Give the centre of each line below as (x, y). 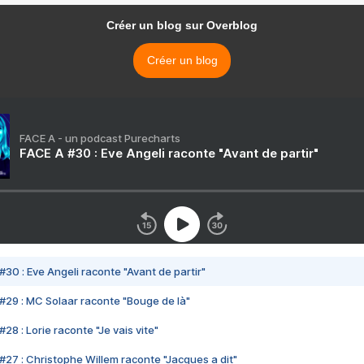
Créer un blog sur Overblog (182, 26)
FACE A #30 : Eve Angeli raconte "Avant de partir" (169, 154)
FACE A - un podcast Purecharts (100, 139)
